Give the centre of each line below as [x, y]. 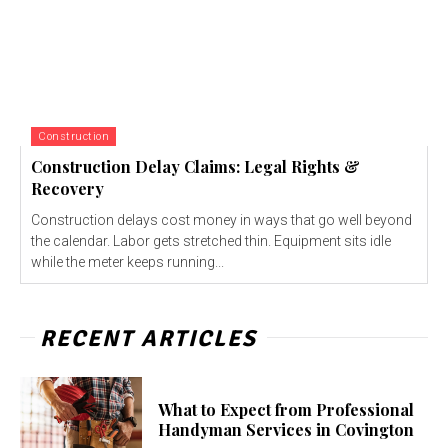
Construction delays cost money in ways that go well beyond [221, 220]
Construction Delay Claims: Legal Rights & [195, 167]
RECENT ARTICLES [148, 339]
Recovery [67, 189]
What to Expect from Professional [286, 410]
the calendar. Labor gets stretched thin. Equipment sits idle [211, 241]
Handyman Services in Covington [286, 430]
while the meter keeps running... [127, 262]
